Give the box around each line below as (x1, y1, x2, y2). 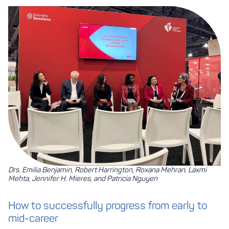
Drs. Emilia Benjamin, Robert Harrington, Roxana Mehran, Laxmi (8, 165, 207, 175)
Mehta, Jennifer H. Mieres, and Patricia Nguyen (8, 174, 157, 184)
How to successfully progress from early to (8, 199, 207, 213)
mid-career (8, 212, 58, 225)
